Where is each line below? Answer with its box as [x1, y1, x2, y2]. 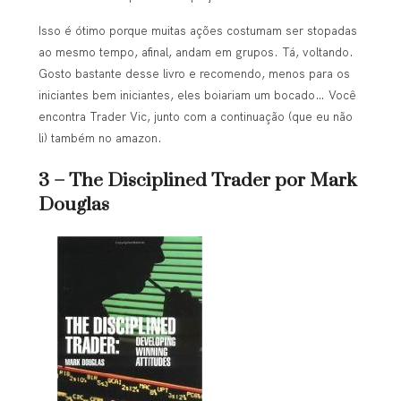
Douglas [38, 193, 109, 218]
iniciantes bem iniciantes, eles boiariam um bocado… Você [38, 87, 356, 102]
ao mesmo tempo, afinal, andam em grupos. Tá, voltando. [38, 44, 354, 59]
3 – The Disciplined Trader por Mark [38, 169, 356, 193]
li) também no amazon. [38, 130, 162, 145]
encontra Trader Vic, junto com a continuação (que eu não [38, 108, 353, 124]
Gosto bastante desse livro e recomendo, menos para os [38, 65, 350, 81]
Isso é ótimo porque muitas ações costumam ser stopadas [38, 22, 357, 38]
